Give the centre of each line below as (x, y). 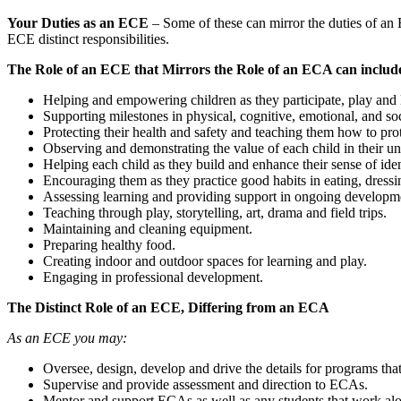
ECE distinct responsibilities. (88, 39)
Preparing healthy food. (109, 245)
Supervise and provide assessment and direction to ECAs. (205, 385)
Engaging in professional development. (153, 277)
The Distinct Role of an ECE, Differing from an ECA (168, 308)
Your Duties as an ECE (78, 23)
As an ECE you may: (67, 338)
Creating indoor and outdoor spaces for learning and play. (205, 261)
